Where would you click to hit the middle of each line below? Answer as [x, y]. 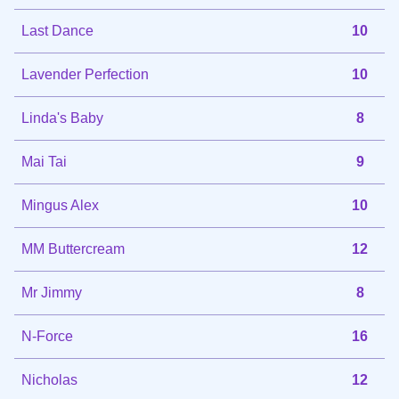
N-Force [47, 336]
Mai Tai [44, 161]
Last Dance [57, 30]
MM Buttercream [73, 248]
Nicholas [49, 379]
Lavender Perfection [85, 74]
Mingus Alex [60, 205]
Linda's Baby [62, 118]
